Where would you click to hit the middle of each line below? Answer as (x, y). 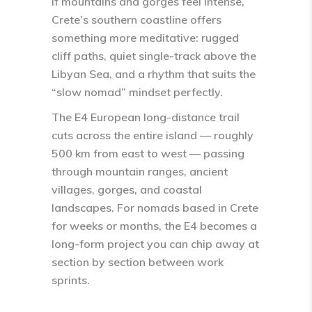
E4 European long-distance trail (157, 117)
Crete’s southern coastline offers (136, 19)
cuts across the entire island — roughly (153, 135)
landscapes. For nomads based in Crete (155, 208)
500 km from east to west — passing (148, 153)
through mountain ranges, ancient (140, 171)
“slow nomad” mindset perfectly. (137, 92)
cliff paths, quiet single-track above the (154, 56)
